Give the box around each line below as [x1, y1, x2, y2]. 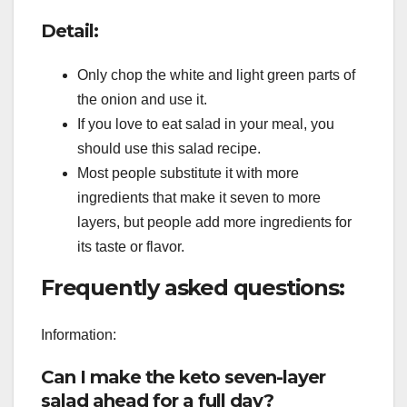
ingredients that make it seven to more [77, 190, 321, 206]
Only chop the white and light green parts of [77, 67, 355, 84]
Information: [41, 326, 116, 342]
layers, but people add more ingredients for [77, 214, 352, 231]
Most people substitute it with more [77, 165, 299, 182]
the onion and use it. [77, 92, 207, 108]
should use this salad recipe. [77, 141, 261, 157]
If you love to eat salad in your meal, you [77, 116, 334, 133]
